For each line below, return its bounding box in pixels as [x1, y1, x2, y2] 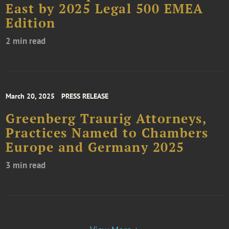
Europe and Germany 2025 [6, 139, 185, 155]
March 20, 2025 [6, 91, 55, 101]
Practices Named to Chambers [6, 124, 209, 141]
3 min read [6, 159, 46, 171]
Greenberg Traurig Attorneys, [6, 110, 207, 127]
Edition [6, 14, 56, 31]
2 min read [6, 35, 46, 47]
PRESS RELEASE [61, 91, 109, 101]
